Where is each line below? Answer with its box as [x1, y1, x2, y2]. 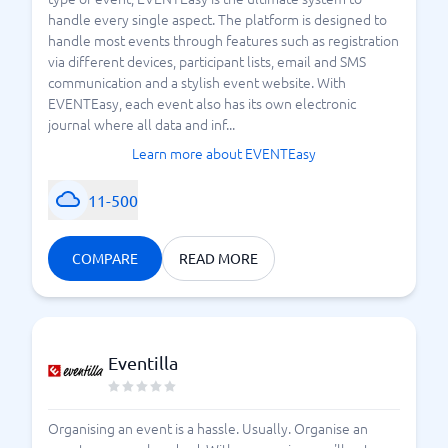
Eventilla [108, 352, 178, 373]
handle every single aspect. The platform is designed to [48, 9, 387, 29]
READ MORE [179, 249, 258, 267]
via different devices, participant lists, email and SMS [48, 51, 366, 71]
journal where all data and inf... [48, 114, 235, 134]
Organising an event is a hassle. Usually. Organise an [48, 418, 368, 438]
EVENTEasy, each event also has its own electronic [48, 93, 356, 113]
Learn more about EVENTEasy [132, 143, 316, 163]
